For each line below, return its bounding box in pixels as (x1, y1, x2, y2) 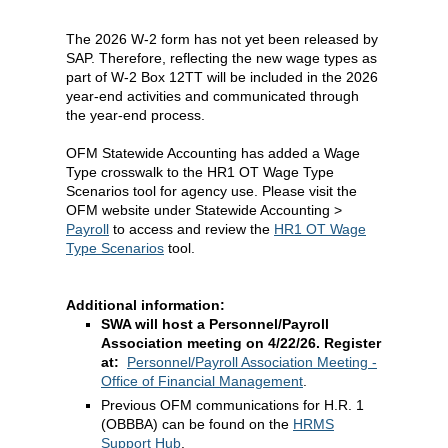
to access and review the (109, 221, 274, 237)
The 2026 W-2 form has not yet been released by (66, 31, 378, 47)
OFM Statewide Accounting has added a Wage (66, 145, 360, 161)
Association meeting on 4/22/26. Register (101, 335, 381, 351)
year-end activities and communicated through (66, 88, 359, 104)
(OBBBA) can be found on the (101, 416, 293, 432)
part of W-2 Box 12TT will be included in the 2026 (66, 69, 378, 85)
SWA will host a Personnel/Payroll (101, 316, 329, 332)
